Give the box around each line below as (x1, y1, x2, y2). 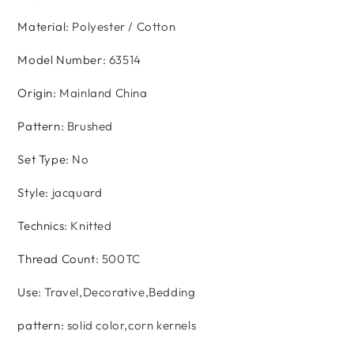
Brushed (66, 118, 113, 134)
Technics (17, 217, 65, 233)
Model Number (17, 51, 103, 67)
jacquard (51, 184, 103, 200)
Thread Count (17, 250, 96, 266)
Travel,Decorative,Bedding (44, 284, 196, 299)
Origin (17, 85, 53, 100)
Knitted (70, 217, 112, 233)
